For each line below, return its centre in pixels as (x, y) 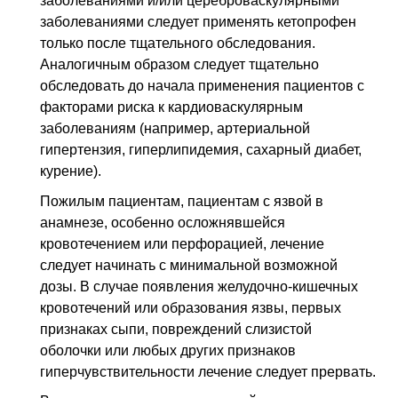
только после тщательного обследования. (178, 44)
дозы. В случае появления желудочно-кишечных (199, 286)
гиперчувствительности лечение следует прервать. (208, 371)
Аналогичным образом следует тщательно (179, 65)
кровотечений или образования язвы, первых (191, 307)
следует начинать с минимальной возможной (189, 265)
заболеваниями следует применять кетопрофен (198, 22)
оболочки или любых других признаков (168, 350)
